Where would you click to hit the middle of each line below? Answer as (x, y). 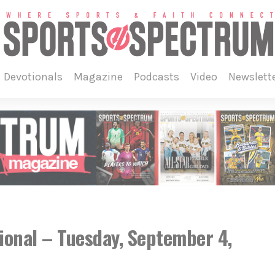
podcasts (159, 77)
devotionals (36, 77)
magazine (103, 77)
